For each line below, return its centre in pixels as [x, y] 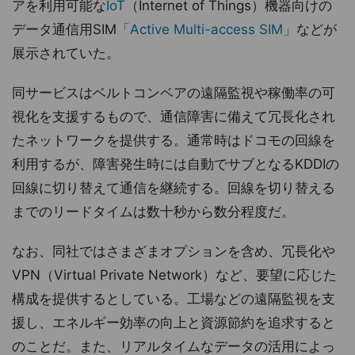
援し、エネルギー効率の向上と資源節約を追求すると [174, 322]
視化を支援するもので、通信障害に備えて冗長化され [174, 116]
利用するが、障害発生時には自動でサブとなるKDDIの [176, 164]
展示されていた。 [66, 53]
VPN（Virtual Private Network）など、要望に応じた [174, 275]
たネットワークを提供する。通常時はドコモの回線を [174, 140]
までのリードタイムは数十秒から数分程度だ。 [153, 211]
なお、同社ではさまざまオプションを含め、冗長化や [174, 251]
